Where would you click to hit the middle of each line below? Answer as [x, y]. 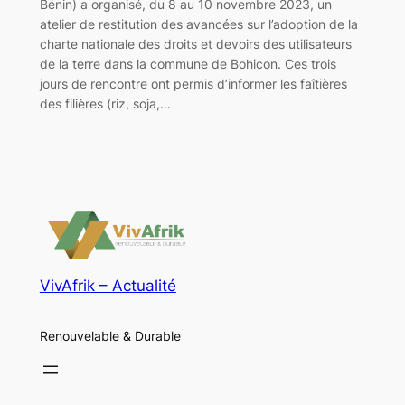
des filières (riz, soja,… [105, 103]
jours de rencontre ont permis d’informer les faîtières [193, 83]
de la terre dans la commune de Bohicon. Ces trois [188, 63]
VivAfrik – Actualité [108, 286]
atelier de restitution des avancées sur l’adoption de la [198, 24]
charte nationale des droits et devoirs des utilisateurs [195, 43]
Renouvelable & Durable [110, 335]
